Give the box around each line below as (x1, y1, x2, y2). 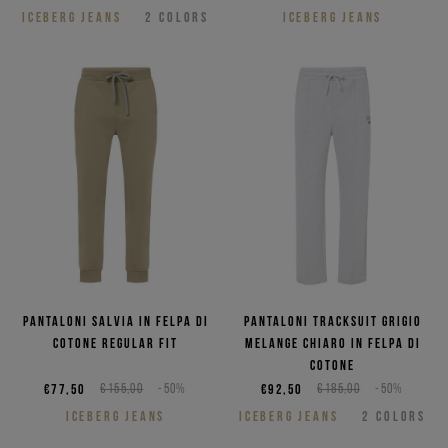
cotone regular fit (53, 335, 178, 352)
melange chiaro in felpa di (244, 335, 421, 352)
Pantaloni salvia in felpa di (22, 313, 209, 330)
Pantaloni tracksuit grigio (243, 313, 422, 330)
